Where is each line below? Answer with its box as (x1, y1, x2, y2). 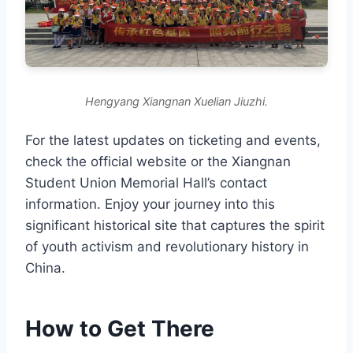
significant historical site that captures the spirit (25, 217, 325, 234)
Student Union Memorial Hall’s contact (25, 175, 267, 191)
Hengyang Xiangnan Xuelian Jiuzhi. (85, 95, 268, 109)
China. (25, 260, 65, 277)
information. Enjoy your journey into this (25, 196, 275, 213)
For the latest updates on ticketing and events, (25, 132, 321, 149)
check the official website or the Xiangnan (25, 154, 291, 170)
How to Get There (25, 315, 214, 343)
